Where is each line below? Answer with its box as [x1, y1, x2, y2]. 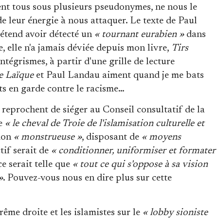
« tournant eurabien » [94, 29, 184, 39]
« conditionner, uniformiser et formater [51, 145, 216, 156]
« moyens [142, 132, 181, 142]
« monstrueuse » [14, 132, 82, 142]
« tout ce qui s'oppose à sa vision [73, 159, 208, 169]
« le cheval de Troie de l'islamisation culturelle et [5, 118, 204, 128]
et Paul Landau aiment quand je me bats [34, 70, 204, 80]
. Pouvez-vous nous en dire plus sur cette [3, 173, 172, 183]
